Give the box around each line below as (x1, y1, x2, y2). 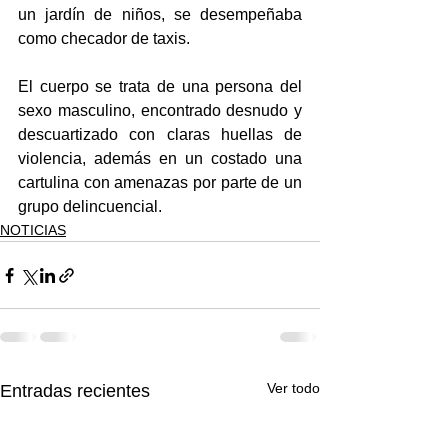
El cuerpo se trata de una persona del (18, 78, 302, 96)
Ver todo (267, 380, 320, 397)
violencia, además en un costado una (18, 150, 302, 168)
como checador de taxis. (18, 30, 190, 48)
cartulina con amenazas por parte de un (18, 174, 302, 192)
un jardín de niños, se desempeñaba (18, 6, 302, 24)
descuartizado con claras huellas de (18, 126, 302, 144)
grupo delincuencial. (18, 198, 162, 216)
